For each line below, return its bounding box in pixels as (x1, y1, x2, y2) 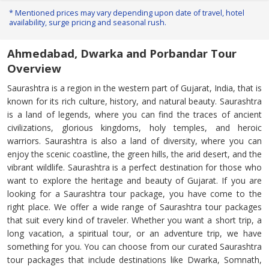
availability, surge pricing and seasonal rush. (9, 17, 166, 28)
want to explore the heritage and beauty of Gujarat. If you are (7, 175, 262, 187)
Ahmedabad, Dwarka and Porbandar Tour (7, 46, 237, 61)
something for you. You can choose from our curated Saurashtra (7, 241, 262, 253)
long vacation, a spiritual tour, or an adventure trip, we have (7, 228, 262, 240)
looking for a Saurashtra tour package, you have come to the (7, 188, 262, 200)
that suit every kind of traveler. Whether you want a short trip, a (7, 214, 262, 226)
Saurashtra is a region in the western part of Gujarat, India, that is (7, 82, 262, 94)
